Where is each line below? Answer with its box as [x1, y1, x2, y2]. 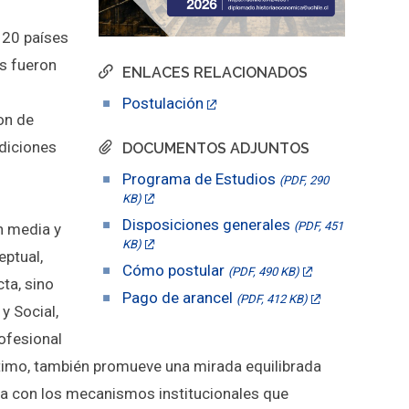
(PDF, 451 [293, 218, 343, 233]
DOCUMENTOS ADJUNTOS [121, 139, 309, 157]
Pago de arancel [121, 288, 236, 307]
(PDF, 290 [278, 173, 329, 187]
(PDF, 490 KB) [227, 264, 299, 278]
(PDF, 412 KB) [236, 291, 308, 306]
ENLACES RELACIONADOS [121, 63, 308, 81]
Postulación [121, 93, 204, 112]
